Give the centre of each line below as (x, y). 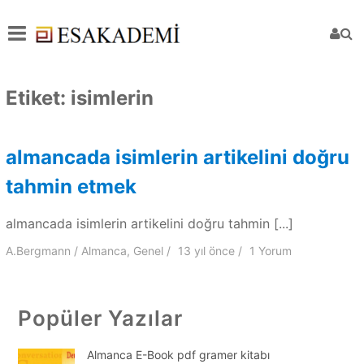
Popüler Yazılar (100, 318)
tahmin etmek (71, 186)
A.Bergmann (38, 250)
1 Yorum (271, 250)
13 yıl (191, 250)
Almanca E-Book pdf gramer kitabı (178, 355)
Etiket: (38, 97)
